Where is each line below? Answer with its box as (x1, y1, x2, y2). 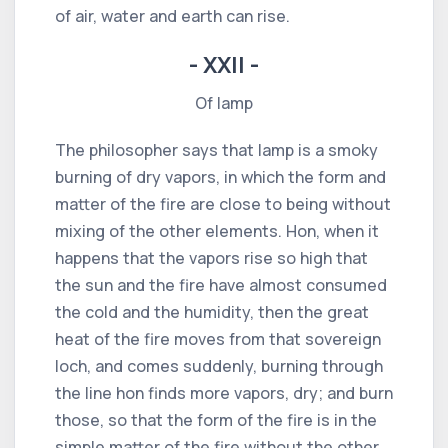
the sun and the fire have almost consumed (55, 273, 387, 296)
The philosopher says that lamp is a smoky (55, 138, 378, 161)
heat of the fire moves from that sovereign (55, 327, 381, 350)
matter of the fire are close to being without (55, 192, 391, 215)
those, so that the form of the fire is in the (55, 408, 377, 431)
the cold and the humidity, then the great (55, 300, 369, 323)
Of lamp (195, 91, 253, 114)
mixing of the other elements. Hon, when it (55, 219, 379, 242)
